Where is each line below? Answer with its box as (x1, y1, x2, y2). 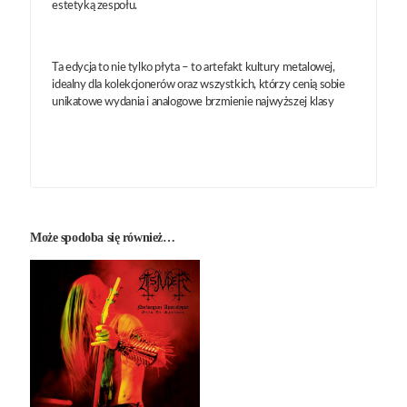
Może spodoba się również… (30, 230, 175, 244)
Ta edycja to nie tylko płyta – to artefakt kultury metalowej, (52, 61, 335, 74)
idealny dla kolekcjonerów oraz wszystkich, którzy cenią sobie (52, 78, 345, 91)
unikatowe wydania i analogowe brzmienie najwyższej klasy (52, 95, 334, 108)
